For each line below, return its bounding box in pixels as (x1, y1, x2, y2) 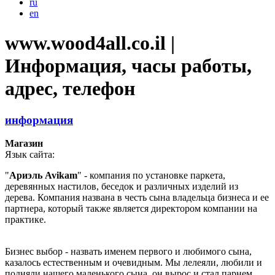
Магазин (5, 138, 43, 149)
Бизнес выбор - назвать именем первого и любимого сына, (5, 246, 252, 257)
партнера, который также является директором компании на (5, 203, 257, 214)
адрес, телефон (5, 77, 135, 100)
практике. (5, 214, 46, 225)
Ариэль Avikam (9, 170, 77, 181)
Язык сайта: (5, 149, 55, 160)
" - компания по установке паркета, (77, 170, 225, 181)
